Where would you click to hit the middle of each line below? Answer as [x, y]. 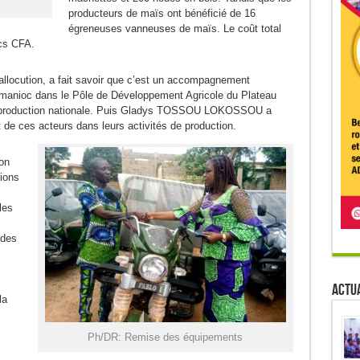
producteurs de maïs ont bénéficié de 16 [162, 13]
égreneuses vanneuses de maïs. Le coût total [174, 29]
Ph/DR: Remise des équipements [165, 337]
